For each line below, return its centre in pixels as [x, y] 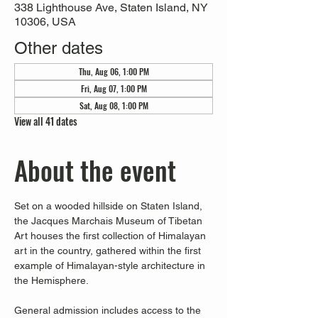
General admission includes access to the [109, 310]
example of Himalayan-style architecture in [111, 265]
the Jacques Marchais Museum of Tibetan [110, 221]
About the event [95, 170]
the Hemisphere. [53, 280]
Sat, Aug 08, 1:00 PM [114, 105]
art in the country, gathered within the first [109, 251]
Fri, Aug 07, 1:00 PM [114, 88]
